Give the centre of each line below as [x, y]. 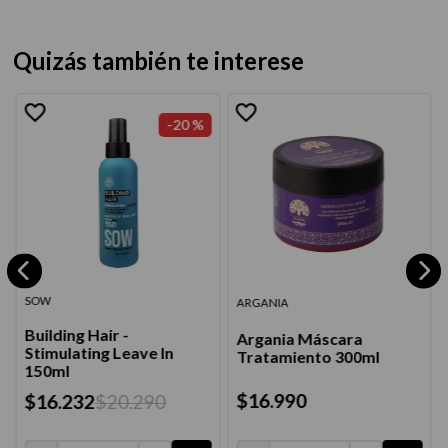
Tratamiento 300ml [308, 356]
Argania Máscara [299, 338]
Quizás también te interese [158, 60]
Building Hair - [76, 335]
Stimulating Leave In [99, 353]
